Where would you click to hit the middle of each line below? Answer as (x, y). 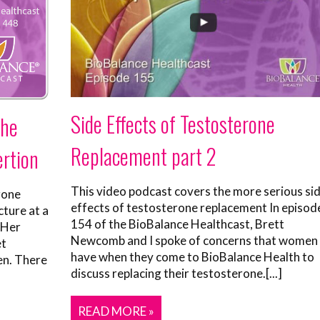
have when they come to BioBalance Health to (192, 256)
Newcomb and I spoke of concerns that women (194, 240)
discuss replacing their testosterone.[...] (176, 273)
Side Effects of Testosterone (173, 124)
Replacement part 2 (144, 156)
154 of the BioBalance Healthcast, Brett (177, 224)
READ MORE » (116, 311)
